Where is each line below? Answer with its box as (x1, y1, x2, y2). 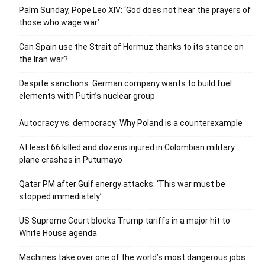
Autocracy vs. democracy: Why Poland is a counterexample (19, 118, 243, 128)
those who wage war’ (19, 17, 99, 27)
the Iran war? (19, 54, 68, 64)
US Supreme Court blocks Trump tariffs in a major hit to (19, 215, 230, 225)
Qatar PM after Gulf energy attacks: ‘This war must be (19, 179, 225, 189)
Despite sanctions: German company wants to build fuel (19, 78, 232, 88)
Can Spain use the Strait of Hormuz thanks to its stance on (19, 41, 244, 51)
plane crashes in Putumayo (19, 154, 122, 164)
